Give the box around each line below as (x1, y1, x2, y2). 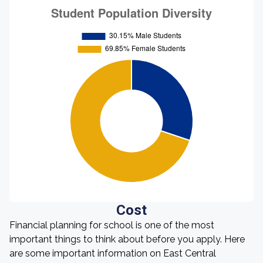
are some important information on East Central (9, 248, 216, 259)
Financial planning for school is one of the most (9, 220, 214, 231)
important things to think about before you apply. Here (9, 234, 245, 245)
